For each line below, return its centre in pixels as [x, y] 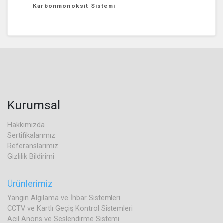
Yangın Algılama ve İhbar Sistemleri [64, 198]
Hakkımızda [26, 125]
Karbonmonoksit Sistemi [74, 6]
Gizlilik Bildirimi [31, 156]
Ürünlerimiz [30, 183]
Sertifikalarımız [31, 135]
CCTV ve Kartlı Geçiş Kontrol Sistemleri [70, 208]
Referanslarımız [33, 146]
